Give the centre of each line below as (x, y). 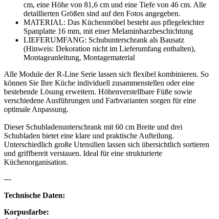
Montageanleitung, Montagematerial (79, 58)
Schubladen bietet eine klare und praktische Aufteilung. (89, 136)
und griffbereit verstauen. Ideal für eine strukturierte (83, 153)
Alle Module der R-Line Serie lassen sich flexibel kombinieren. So (106, 74)
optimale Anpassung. (36, 109)
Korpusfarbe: (26, 212)
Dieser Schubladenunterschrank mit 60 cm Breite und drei (93, 127)
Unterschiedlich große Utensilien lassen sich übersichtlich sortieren (107, 145)
